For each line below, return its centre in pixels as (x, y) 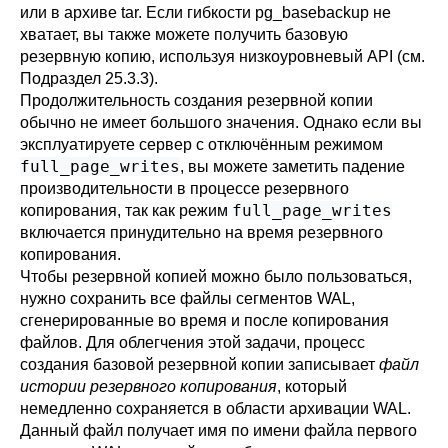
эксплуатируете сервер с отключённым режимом (201, 144)
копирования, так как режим (126, 210)
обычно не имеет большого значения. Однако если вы (221, 122)
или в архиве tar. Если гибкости (137, 12)
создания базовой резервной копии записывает (199, 364)
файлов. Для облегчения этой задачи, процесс (192, 342)
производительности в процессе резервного (184, 188)
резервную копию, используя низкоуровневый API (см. (222, 56)
